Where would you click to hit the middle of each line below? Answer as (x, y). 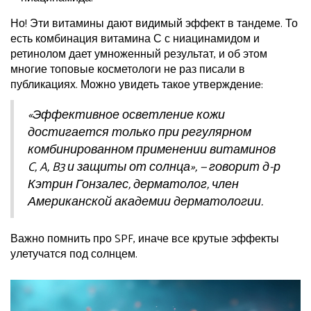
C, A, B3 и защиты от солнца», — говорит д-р (154, 168)
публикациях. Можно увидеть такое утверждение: (137, 85)
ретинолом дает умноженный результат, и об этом (139, 55)
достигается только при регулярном (140, 133)
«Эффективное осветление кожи (126, 116)
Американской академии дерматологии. (145, 202)
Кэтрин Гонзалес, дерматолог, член (133, 185)
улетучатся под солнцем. (74, 255)
